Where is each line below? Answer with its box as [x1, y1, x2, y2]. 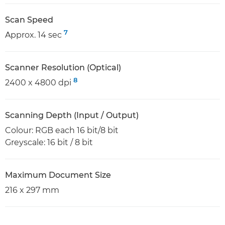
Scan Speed [5, 15, 53, 25]
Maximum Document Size [5, 170, 111, 180]
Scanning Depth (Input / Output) [5, 110, 139, 121]
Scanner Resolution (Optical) [5, 63, 121, 73]
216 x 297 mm [5, 185, 59, 195]
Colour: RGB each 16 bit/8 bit [5, 126, 119, 136]
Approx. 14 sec [5, 30, 64, 40]
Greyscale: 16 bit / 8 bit [5, 138, 93, 148]
